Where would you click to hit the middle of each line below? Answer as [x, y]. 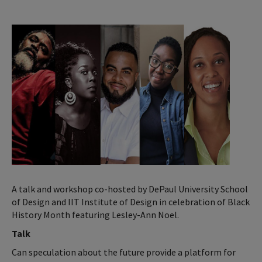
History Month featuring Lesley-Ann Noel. [95, 214]
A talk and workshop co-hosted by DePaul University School [130, 189]
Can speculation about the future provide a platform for [124, 252]
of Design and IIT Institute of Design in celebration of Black [131, 201]
